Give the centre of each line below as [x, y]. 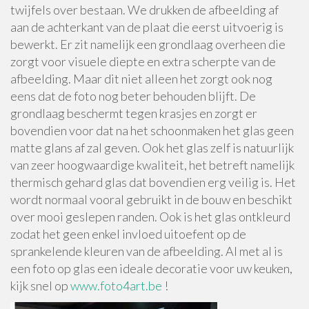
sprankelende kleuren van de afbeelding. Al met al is [147, 251]
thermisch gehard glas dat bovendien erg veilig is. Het [153, 182]
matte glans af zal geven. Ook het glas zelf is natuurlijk [152, 148]
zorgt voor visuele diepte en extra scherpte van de [143, 61]
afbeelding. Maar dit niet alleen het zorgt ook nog [141, 79]
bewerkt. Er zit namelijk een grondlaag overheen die [148, 44]
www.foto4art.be [116, 286]
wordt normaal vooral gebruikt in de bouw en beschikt [151, 199]
